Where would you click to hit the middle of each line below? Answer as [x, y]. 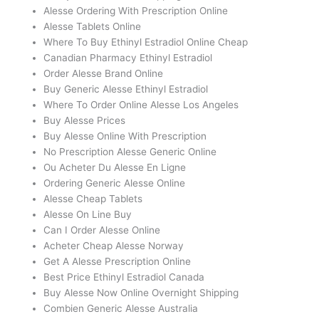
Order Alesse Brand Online [104, 74]
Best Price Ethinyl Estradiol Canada [124, 277]
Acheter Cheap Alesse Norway [114, 246]
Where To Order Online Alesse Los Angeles [141, 105]
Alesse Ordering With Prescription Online [136, 11]
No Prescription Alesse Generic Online [130, 152]
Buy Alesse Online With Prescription [125, 136]
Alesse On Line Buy [88, 215]
